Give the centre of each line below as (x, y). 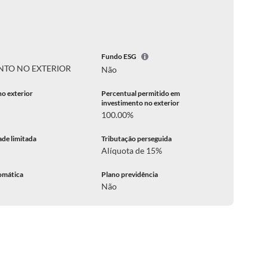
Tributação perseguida (136, 139)
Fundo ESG (119, 57)
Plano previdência (129, 174)
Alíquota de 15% (131, 150)
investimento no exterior (140, 103)
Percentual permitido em (140, 93)
